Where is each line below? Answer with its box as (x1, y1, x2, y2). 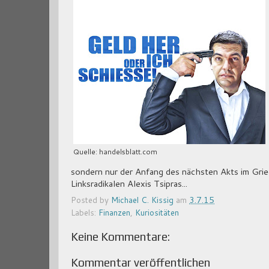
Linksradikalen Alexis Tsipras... (71, 177, 187, 190)
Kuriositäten (135, 207, 179, 219)
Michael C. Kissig (111, 194, 174, 206)
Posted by (71, 194, 111, 206)
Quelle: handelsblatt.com (73, 146, 157, 157)
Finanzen (98, 207, 130, 219)
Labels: (71, 207, 98, 219)
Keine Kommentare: (71, 230, 170, 244)
